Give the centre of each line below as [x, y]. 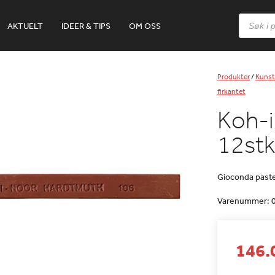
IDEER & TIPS [86, 26]
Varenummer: [244, 201]
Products [255, 17]
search [251, 26]
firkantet [231, 91]
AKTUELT [25, 26]
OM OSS [145, 26]
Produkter [234, 77]
